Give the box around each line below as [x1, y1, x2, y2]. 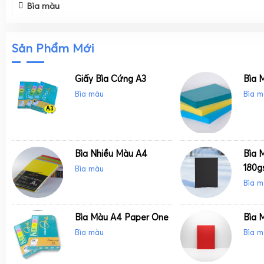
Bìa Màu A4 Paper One [75, 212, 169, 223]
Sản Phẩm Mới [12, 41, 94, 56]
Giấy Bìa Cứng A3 [75, 73, 146, 85]
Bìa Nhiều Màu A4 [75, 147, 147, 159]
